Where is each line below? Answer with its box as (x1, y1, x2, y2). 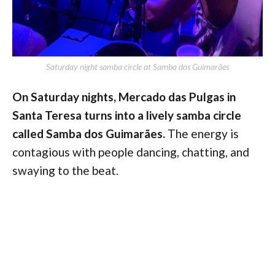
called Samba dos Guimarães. (12, 126, 165, 141)
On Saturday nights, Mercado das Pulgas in (12, 89, 236, 104)
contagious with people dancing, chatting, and (12, 144, 249, 159)
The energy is (165, 126, 239, 141)
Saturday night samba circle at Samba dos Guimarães (46, 61, 229, 72)
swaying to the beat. (12, 163, 118, 177)
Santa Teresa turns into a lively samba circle (12, 107, 241, 122)
